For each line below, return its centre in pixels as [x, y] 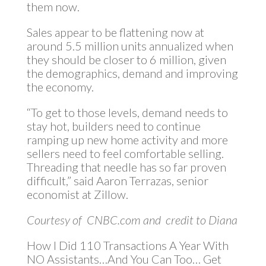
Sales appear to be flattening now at [115, 32]
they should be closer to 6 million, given [126, 59]
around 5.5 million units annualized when [130, 46]
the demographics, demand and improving [132, 73]
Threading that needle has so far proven [126, 167]
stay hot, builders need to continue [113, 126]
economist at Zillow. [77, 194]
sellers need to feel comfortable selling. [125, 153]
